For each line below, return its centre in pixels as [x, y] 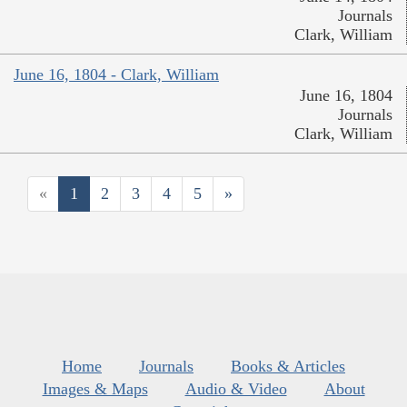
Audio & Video [236, 388]
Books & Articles [288, 366]
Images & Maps [95, 388]
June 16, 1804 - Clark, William [116, 74]
